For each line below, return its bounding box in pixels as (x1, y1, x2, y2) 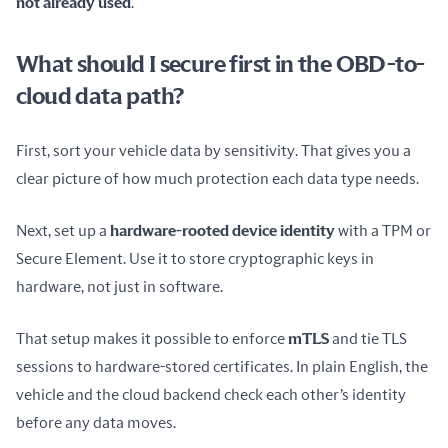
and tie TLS (329, 331, 407, 347)
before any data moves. (16, 415, 176, 431)
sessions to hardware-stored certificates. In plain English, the (16, 359, 428, 375)
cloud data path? (16, 85, 184, 109)
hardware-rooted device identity (110, 223, 335, 239)
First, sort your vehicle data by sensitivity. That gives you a (16, 143, 411, 159)
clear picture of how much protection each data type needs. (16, 171, 419, 187)
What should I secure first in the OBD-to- (16, 53, 425, 77)
